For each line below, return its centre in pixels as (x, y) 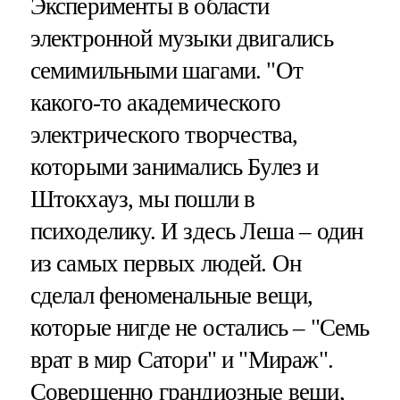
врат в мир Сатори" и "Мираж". (181, 360)
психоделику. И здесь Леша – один (196, 232)
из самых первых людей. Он (166, 264)
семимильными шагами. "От (167, 71)
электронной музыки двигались (181, 39)
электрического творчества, (164, 135)
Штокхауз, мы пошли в (142, 200)
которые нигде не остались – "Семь (200, 328)
